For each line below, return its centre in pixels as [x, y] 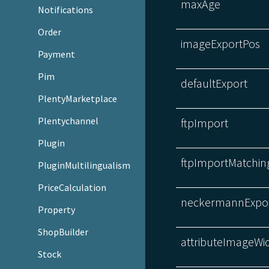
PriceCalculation [72, 187]
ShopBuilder [63, 231]
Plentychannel [68, 120]
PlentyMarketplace [78, 98]
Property [57, 209]
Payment [57, 54]
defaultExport [214, 83]
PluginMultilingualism [84, 165]
